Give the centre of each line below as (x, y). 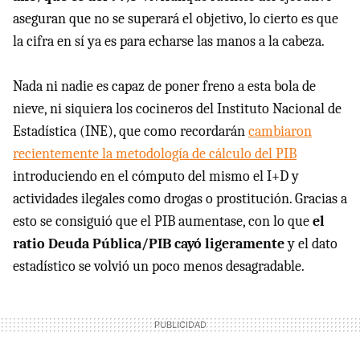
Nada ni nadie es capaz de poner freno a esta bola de (164, 87)
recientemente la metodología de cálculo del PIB (155, 154)
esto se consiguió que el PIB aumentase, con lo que (163, 222)
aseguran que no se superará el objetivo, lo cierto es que (176, 19)
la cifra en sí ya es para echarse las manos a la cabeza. (169, 42)
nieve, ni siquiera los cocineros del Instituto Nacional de (177, 109)
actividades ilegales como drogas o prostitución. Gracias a (180, 199)
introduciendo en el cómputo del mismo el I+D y (156, 177)
